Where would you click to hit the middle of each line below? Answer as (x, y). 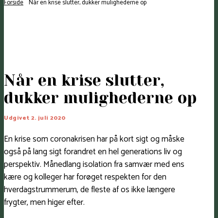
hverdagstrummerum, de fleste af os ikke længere (90, 190)
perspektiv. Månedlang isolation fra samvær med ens (94, 165)
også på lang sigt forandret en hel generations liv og (93, 152)
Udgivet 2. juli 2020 (35, 118)
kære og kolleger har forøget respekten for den (85, 177)
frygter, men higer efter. (44, 203)
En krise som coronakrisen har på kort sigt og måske (94, 139)
